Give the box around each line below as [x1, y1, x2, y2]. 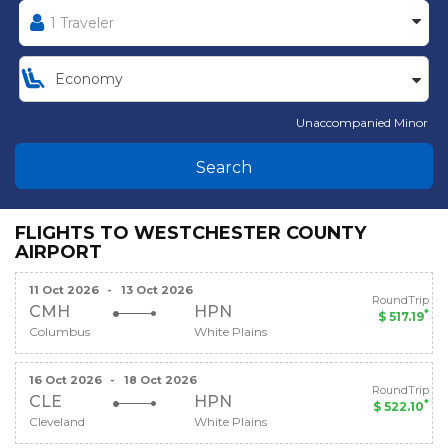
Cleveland [29, 413, 85, 429]
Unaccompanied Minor [296, 114, 428, 130]
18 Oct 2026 [124, 372, 197, 387]
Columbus [29, 323, 90, 339]
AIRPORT [15, 240, 102, 263]
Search [196, 157, 252, 177]
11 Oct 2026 [29, 282, 99, 297]
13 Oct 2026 [121, 282, 193, 297]
